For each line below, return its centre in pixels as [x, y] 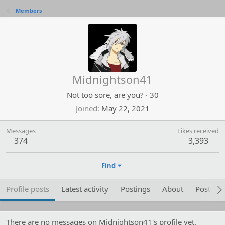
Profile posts [28, 189]
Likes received [198, 131]
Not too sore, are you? [105, 95]
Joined [86, 108]
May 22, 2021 [125, 108]
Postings [135, 189]
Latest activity [85, 189]
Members [28, 10]
